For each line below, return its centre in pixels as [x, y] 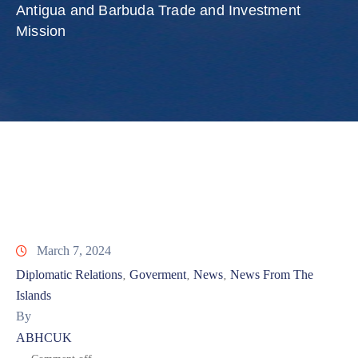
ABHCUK [44, 338]
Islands [34, 296]
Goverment [158, 275]
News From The [272, 275]
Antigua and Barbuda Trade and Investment [159, 11]
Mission [41, 32]
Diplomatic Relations [69, 275]
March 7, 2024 [74, 251]
